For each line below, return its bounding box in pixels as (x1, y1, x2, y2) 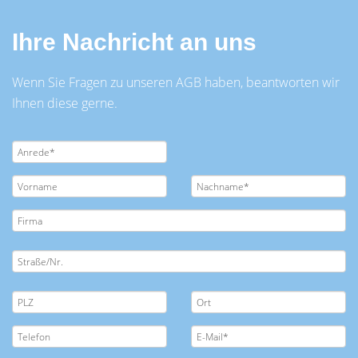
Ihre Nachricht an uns (12, 29, 257, 55)
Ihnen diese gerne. (12, 94, 117, 112)
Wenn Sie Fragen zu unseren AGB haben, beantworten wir (12, 74, 340, 91)
